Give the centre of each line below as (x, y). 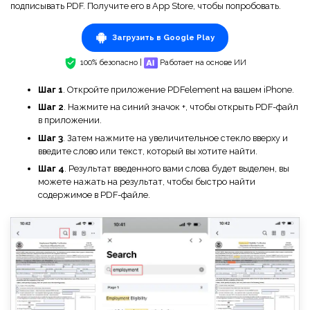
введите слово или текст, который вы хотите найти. (148, 151)
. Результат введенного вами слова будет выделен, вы (177, 169)
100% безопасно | (111, 62)
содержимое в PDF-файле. (94, 195)
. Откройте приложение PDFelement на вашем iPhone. (179, 90)
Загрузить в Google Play (163, 37)
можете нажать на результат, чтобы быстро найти (147, 182)
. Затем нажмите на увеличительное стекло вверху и (175, 138)
